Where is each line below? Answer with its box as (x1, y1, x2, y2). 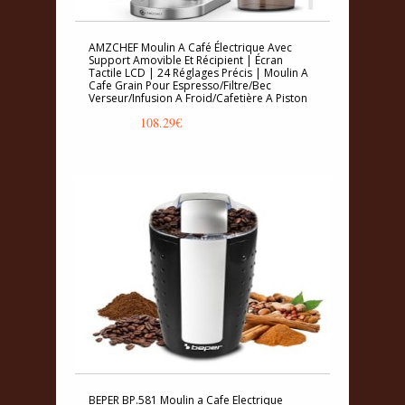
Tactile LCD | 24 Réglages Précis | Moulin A (89, 64, 308, 80)
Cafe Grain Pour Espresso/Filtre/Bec (89, 77, 271, 93)
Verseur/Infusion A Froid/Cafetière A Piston (89, 89, 307, 106)
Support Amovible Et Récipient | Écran (89, 52, 283, 68)
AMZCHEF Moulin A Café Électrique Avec (89, 39, 292, 55)
